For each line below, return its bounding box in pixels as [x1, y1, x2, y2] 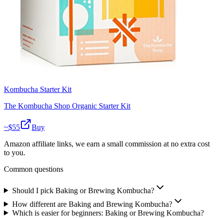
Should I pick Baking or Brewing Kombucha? [12, 186, 154, 195]
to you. [4, 148, 25, 157]
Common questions [4, 164, 63, 173]
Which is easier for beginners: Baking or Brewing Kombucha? [12, 208, 204, 217]
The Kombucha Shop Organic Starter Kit [4, 101, 130, 110]
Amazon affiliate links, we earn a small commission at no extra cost [4, 139, 210, 148]
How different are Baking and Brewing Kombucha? [12, 200, 172, 208]
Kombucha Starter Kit [4, 85, 72, 93]
